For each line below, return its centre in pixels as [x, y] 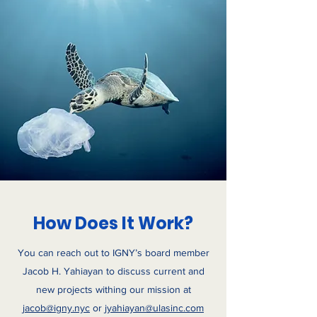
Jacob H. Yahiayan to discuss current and [113, 271]
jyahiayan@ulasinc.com [154, 308]
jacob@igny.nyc [56, 308]
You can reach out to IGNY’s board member [113, 253]
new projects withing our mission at [113, 289]
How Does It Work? [113, 223]
